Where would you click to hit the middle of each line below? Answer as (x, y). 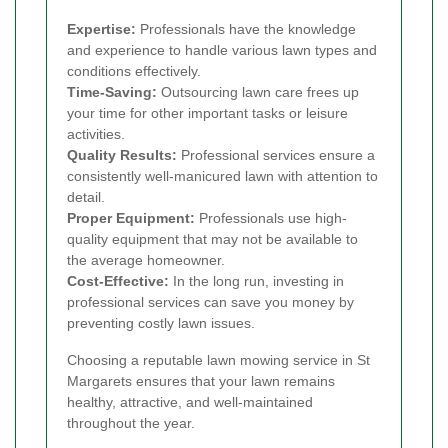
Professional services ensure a (276, 155)
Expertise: (101, 29)
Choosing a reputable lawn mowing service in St (218, 360)
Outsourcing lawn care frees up (258, 92)
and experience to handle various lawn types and (222, 50)
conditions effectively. (134, 71)
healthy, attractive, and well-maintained (190, 402)
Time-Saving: (112, 92)
